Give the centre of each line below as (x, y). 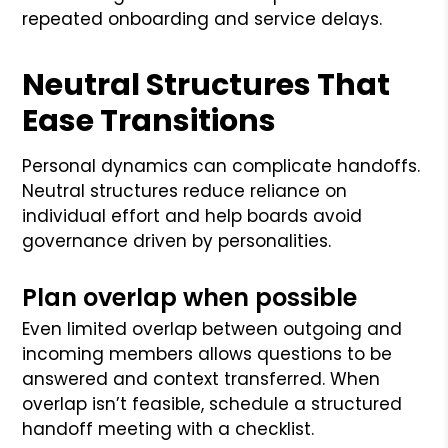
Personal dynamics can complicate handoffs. (221, 165)
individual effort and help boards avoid (192, 215)
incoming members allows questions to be (207, 353)
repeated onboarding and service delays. (202, 18)
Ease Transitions (149, 120)
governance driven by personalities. (177, 240)
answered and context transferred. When (201, 378)
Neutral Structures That (206, 84)
